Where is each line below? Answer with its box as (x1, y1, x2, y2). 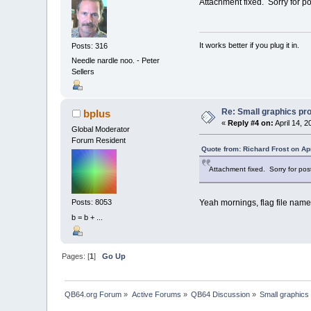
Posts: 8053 (72, 198, 112, 207)
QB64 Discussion (191, 289, 251, 299)
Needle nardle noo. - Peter (72, 56, 160, 65)
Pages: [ (62, 251, 90, 260)
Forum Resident (72, 136, 126, 145)
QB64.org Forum (65, 289, 122, 299)
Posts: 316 (72, 41, 108, 50)
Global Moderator (72, 125, 131, 134)
